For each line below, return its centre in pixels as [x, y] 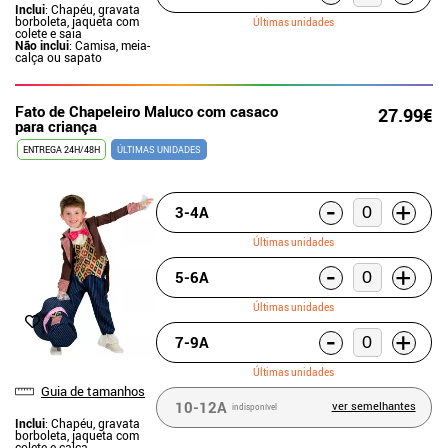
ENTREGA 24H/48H [61, 149]
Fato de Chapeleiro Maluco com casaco [146, 110]
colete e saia [48, 32]
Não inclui [42, 44]
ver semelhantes [373, 405]
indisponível [254, 406]
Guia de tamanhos [93, 391]
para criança [56, 125]
